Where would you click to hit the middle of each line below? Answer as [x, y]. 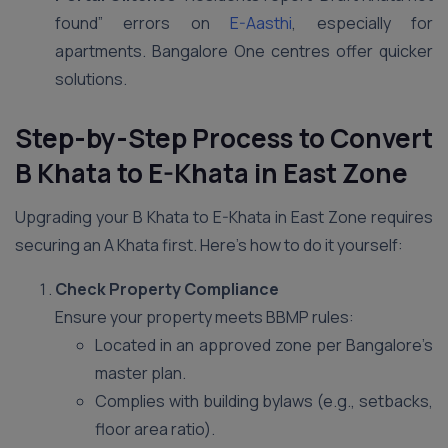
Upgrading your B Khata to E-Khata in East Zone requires [224, 217]
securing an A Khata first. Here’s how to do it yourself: [209, 245]
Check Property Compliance [167, 289]
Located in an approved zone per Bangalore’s [264, 345]
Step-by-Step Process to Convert [224, 138]
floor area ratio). [155, 429]
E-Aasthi [251, 23]
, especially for [363, 23]
